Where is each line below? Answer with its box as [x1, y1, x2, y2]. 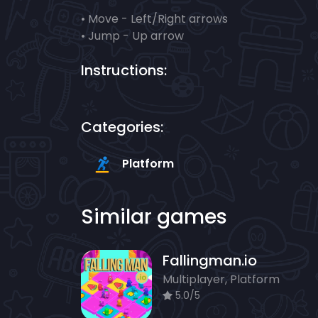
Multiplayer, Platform [163, 271, 280, 288]
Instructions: [81, 60, 167, 81]
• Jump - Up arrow [81, 28, 184, 45]
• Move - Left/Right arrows [81, 11, 228, 28]
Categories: [81, 117, 163, 138]
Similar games [81, 203, 227, 231]
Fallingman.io [163, 251, 257, 271]
